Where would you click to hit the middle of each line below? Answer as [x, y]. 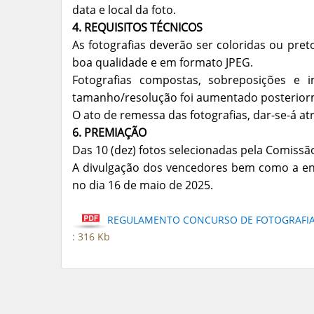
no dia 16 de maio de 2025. [143, 185]
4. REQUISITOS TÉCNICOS [137, 28]
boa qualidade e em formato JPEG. [163, 63]
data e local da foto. [124, 10]
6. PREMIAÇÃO [109, 133]
